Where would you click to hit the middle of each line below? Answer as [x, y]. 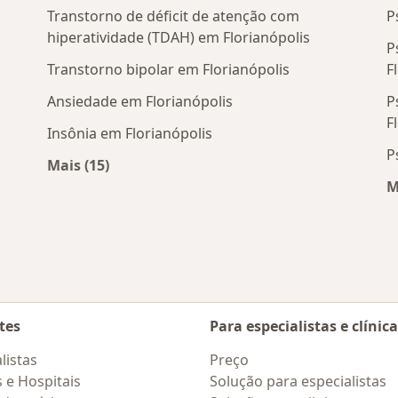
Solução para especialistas [298, 381]
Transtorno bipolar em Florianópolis [169, 70]
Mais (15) [79, 166]
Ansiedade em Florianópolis [140, 102]
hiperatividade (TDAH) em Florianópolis [179, 38]
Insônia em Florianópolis [130, 134]
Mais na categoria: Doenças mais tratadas [227, 186]
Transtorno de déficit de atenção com [174, 16]
